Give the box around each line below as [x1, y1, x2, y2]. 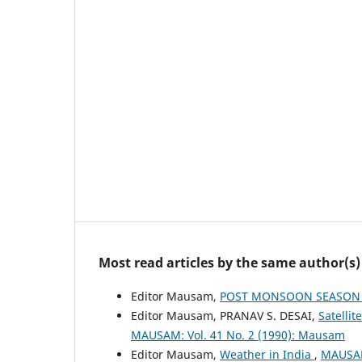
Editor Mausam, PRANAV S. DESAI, [131, 308, 318, 324]
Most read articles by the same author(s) [99, 254, 360, 272]
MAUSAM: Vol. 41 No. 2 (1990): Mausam [131, 327, 345, 343]
